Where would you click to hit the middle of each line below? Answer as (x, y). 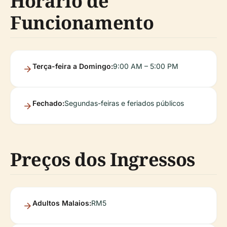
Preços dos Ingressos (103, 160)
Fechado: (48, 103)
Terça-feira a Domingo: (73, 66)
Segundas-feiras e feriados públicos (124, 103)
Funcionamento (82, 23)
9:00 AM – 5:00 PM (146, 66)
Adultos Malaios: (62, 203)
